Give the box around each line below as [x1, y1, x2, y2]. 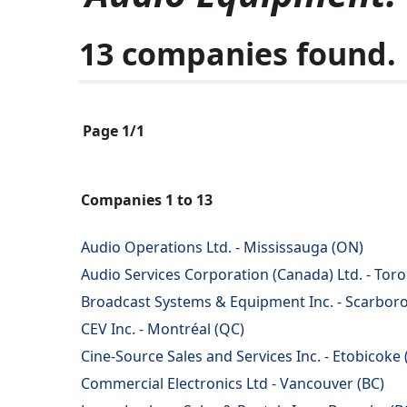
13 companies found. [79, 33, 396, 75]
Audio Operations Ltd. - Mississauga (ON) [81, 237, 363, 258]
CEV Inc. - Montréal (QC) [81, 319, 244, 340]
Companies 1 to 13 [81, 190, 213, 211]
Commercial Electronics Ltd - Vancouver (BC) [81, 373, 384, 394]
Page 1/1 [83, 121, 144, 142]
